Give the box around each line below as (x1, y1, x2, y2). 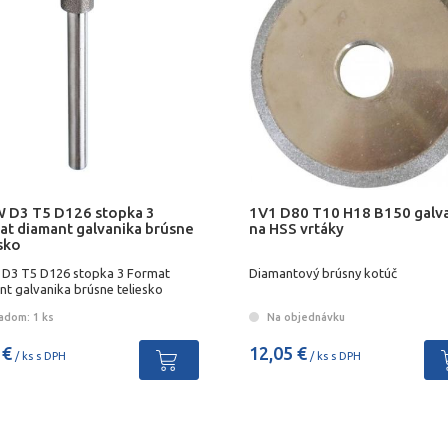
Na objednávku (263, 310, 345, 323)
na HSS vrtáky (248, 219, 344, 237)
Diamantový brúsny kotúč (248, 265, 397, 280)
